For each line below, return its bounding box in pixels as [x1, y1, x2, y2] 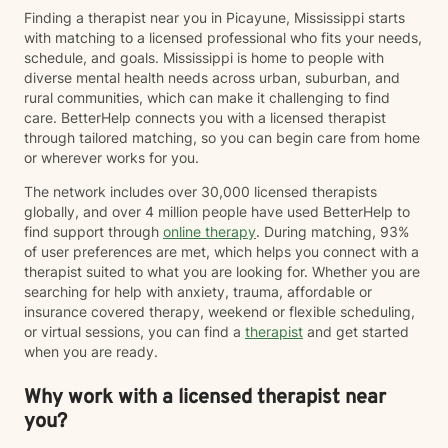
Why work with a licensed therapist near [24, 385, 386, 411]
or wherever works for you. [24, 149, 203, 166]
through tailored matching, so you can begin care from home [24, 129, 420, 146]
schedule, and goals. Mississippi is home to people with [24, 49, 384, 66]
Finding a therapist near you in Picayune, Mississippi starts [24, 9, 405, 26]
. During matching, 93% [256, 223, 409, 240]
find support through [24, 223, 163, 240]
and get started [303, 323, 409, 340]
